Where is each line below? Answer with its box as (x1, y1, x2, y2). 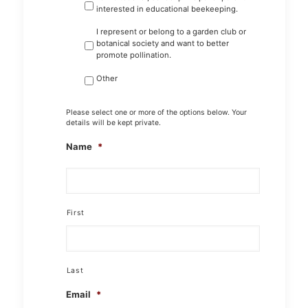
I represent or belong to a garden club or (96, 27, 246, 37)
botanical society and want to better (96, 38, 229, 49)
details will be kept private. (65, 118, 161, 128)
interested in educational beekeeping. (96, 4, 238, 14)
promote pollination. (96, 50, 171, 60)
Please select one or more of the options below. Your (65, 108, 247, 118)
